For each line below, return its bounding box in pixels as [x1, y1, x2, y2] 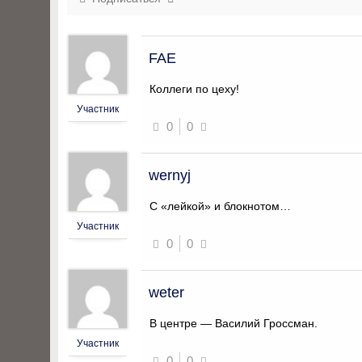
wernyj [149, 167, 191, 183]
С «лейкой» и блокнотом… [149, 200, 291, 213]
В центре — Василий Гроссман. [149, 317, 318, 330]
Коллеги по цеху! [149, 82, 239, 95]
